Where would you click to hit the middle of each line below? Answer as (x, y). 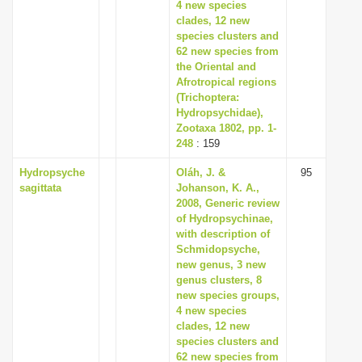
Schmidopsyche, (218, 249)
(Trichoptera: (208, 97)
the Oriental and (216, 67)
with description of (223, 234)
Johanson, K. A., (218, 188)
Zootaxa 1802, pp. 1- (226, 128)
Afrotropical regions (226, 82)
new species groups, (228, 295)
